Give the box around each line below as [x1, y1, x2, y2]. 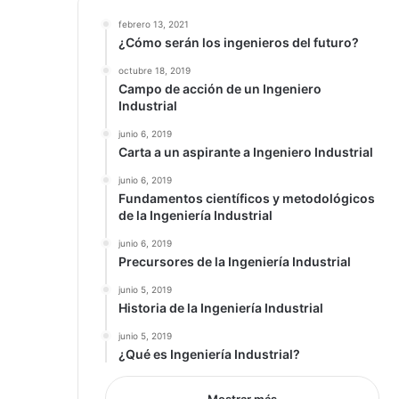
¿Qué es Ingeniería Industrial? [118, 346, 300, 362]
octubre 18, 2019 [118, 65, 191, 76]
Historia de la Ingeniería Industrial [118, 300, 323, 315]
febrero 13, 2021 [118, 19, 189, 29]
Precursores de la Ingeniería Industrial [118, 254, 351, 269]
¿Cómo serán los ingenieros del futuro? [118, 35, 359, 50]
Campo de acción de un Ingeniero [118, 81, 322, 96]
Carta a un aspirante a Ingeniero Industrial [118, 144, 373, 159]
